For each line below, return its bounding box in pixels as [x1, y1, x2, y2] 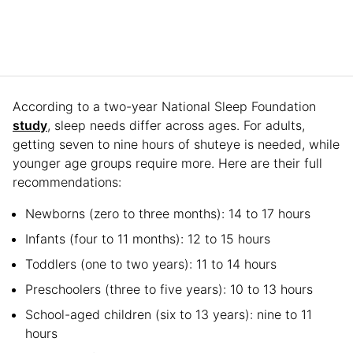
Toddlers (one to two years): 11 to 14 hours [25, 255, 277, 272]
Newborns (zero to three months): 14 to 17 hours [25, 205, 310, 221]
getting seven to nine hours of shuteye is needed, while [13, 136, 340, 152]
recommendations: [13, 173, 121, 190]
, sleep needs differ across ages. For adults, [47, 117, 305, 133]
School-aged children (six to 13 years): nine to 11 [25, 306, 312, 322]
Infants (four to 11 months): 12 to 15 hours [25, 230, 270, 247]
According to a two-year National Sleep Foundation [13, 98, 316, 114]
